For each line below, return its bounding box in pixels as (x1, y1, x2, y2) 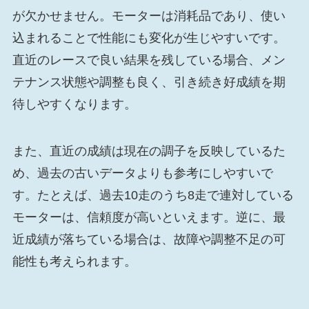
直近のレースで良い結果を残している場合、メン (12, 53, 286, 68)
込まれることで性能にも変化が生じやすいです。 (12, 31, 286, 46)
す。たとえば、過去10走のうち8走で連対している (12, 188, 294, 202)
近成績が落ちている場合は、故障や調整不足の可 (12, 232, 286, 246)
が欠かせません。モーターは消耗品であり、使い (12, 9, 286, 23)
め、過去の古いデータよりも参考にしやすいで (12, 166, 273, 180)
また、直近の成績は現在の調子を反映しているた (12, 143, 286, 158)
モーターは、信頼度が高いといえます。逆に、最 (12, 210, 286, 224)
